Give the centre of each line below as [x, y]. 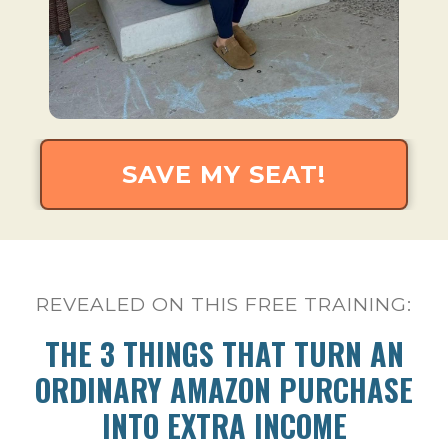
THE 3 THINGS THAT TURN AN [224, 353]
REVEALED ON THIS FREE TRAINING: [224, 304]
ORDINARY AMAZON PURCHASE [224, 389]
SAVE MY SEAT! [224, 174]
